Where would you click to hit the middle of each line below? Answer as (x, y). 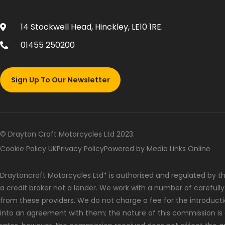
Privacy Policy (80, 148)
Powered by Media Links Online (157, 148)
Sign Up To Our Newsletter (60, 80)
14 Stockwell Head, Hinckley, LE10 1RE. (92, 27)
